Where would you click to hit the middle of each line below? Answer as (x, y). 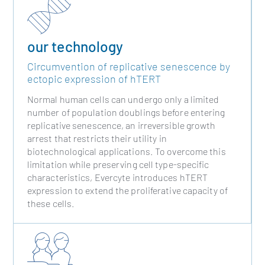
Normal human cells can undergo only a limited (123, 99)
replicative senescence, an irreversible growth (121, 125)
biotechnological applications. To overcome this (126, 151)
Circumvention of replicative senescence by (128, 67)
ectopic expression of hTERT (94, 79)
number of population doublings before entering (126, 112)
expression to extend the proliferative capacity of (127, 190)
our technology (75, 46)
